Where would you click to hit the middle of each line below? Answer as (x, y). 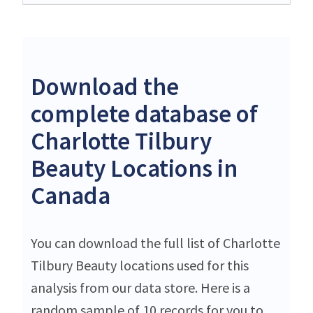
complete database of (144, 114)
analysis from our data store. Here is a (140, 287)
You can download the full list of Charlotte (155, 242)
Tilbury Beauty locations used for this (140, 265)
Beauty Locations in (134, 168)
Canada (71, 195)
